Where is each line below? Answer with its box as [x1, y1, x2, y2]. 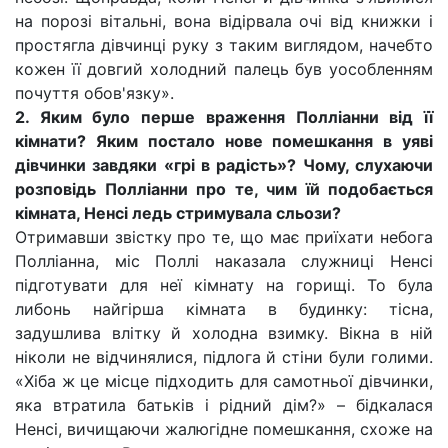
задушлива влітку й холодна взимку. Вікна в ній [15, 323, 433, 343]
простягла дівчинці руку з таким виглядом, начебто [15, 35, 433, 55]
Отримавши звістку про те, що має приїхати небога [15, 227, 433, 247]
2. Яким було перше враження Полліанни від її [15, 107, 433, 127]
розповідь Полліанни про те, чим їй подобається [15, 179, 433, 199]
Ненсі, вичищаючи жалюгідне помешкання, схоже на [15, 419, 433, 439]
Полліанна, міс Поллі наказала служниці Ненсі [15, 251, 433, 271]
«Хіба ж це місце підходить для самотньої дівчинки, [15, 371, 433, 391]
